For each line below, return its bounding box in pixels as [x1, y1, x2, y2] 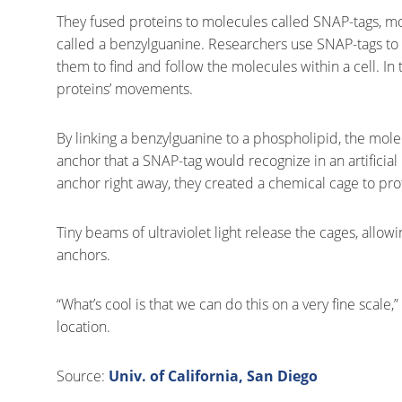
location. [57, 317, 110, 336]
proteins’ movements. [57, 79, 193, 99]
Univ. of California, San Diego [109, 366, 318, 386]
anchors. [57, 245, 110, 265]
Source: [57, 366, 109, 386]
